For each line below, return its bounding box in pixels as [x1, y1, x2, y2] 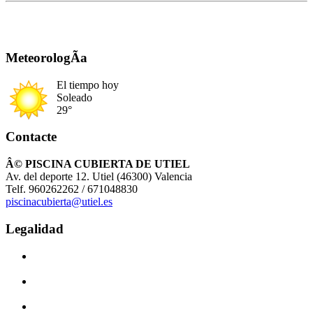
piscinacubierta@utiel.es [6, 196, 112, 208]
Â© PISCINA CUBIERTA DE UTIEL [6, 158, 190, 170]
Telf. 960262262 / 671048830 [6, 183, 138, 196]
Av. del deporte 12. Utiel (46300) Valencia [6, 170, 192, 183]
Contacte [6, 129, 57, 145]
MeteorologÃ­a [6, 50, 87, 65]
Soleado [57, 91, 92, 103]
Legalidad [6, 221, 64, 236]
